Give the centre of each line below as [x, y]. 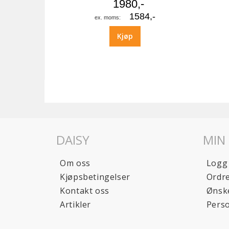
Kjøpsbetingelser [95, 177]
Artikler [75, 204]
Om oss [75, 163]
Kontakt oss [85, 190]
